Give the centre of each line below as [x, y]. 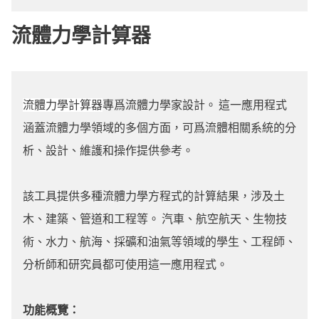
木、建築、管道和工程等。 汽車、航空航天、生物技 [155, 219]
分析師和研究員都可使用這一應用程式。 [125, 265]
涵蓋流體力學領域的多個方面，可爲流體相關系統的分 [159, 128]
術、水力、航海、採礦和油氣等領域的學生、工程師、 [159, 242]
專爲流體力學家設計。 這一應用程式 [195, 105]
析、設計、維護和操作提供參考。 [108, 151]
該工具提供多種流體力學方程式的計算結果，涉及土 [154, 196]
